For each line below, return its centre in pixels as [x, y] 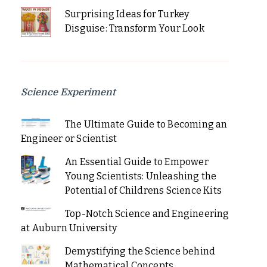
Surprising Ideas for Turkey [127, 14]
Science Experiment [68, 92]
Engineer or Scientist [69, 138]
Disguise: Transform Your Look [134, 28]
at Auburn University [69, 228]
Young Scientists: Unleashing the [141, 176]
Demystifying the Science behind [140, 251]
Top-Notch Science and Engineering [147, 213]
